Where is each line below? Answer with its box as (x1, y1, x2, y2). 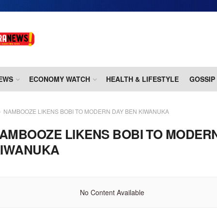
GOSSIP (189, 74, 215, 84)
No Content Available (80, 187, 145, 198)
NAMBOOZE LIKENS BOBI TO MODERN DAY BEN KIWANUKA (3, 107, 169, 116)
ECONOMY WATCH (29, 74, 90, 84)
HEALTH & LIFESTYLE (106, 74, 179, 84)
